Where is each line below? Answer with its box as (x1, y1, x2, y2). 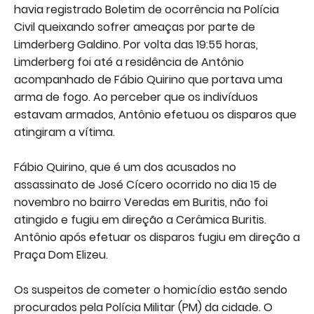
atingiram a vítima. (14, 124, 115, 141)
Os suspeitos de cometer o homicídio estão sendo (14, 282, 287, 299)
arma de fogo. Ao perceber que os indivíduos (14, 89, 258, 106)
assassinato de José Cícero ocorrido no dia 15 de (14, 177, 277, 193)
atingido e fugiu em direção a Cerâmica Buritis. (14, 212, 266, 228)
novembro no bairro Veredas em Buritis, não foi (14, 194, 268, 211)
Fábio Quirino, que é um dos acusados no (14, 159, 236, 176)
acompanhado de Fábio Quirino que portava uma (14, 71, 282, 88)
